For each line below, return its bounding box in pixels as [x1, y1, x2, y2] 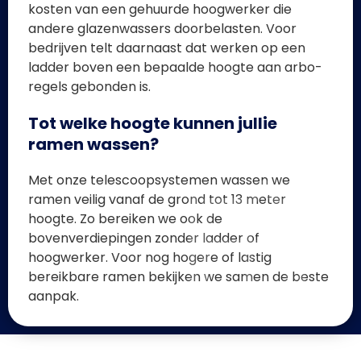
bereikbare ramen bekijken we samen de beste [28, 267, 329, 286]
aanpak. [28, 286, 79, 305]
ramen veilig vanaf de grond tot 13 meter [28, 189, 286, 209]
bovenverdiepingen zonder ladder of [28, 228, 259, 247]
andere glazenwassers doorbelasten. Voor [28, 19, 297, 38]
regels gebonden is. [28, 77, 151, 96]
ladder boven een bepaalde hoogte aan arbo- [28, 57, 322, 77]
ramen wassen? [28, 132, 159, 156]
